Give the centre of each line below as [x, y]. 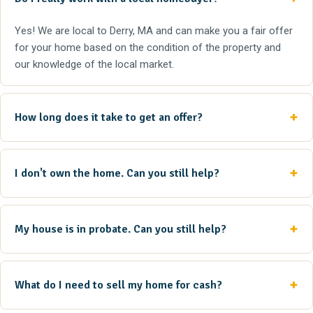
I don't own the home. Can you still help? [117, 174]
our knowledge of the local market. [94, 65]
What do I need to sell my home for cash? [118, 285]
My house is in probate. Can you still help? [121, 230]
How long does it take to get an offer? [109, 118]
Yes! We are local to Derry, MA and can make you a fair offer [154, 31]
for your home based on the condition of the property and [148, 48]
